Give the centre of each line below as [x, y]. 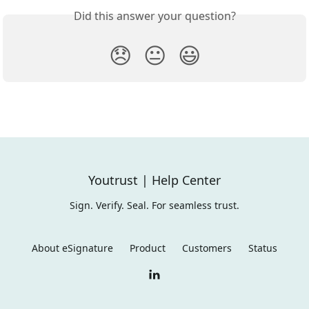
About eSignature [72, 248]
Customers [207, 248]
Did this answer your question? [154, 16]
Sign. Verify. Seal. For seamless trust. [154, 205]
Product [148, 248]
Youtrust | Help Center [154, 180]
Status [263, 248]
